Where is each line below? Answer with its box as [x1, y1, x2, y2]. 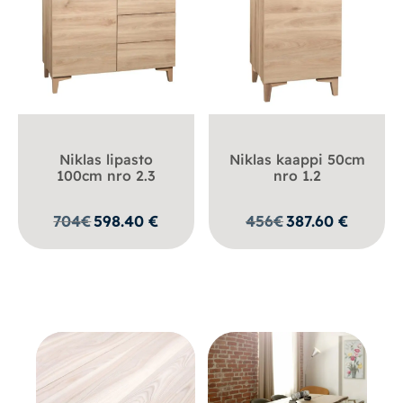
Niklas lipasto [58, 150, 153, 169]
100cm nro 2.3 [56, 166, 156, 185]
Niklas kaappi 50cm [228, 150, 365, 169]
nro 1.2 [273, 166, 321, 185]
